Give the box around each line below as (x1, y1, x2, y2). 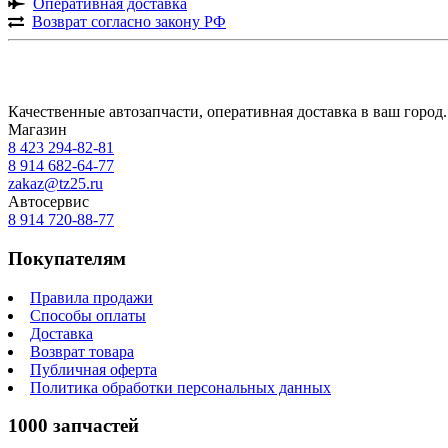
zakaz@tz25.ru (8, 175, 103, 193)
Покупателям (8, 248, 126, 270)
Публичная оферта (30, 360, 157, 378)
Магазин (8, 121, 67, 139)
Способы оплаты (30, 306, 146, 324)
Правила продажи (30, 288, 153, 306)
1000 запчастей (8, 415, 139, 437)
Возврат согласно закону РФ (32, 13, 226, 31)
